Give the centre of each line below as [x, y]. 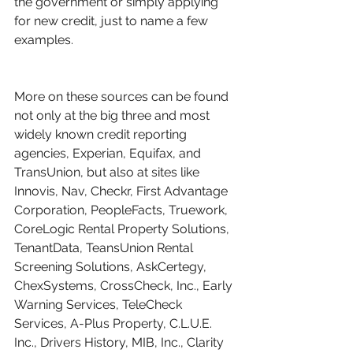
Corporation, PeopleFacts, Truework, [123, 210]
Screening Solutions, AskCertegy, [112, 266]
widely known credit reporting [102, 134]
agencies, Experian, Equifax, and [109, 153]
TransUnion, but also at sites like [108, 172]
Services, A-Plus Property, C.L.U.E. [115, 323]
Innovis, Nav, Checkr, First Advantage [123, 191]
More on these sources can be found [123, 96]
